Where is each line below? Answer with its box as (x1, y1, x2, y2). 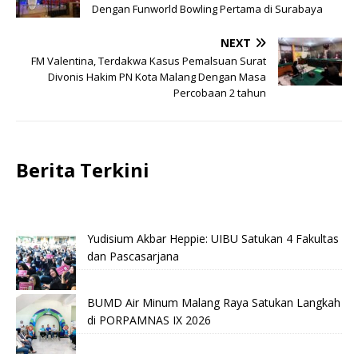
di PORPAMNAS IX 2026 (87, 312, 211, 328)
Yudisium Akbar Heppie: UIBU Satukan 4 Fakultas (87, 231, 339, 247)
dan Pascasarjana (87, 249, 179, 265)
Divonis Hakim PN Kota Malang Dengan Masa (48, 70, 266, 85)
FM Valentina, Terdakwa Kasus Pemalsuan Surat (31, 54, 266, 69)
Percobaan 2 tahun (173, 86, 266, 101)
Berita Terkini (16, 157, 149, 184)
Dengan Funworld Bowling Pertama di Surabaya (92, 2, 323, 17)
